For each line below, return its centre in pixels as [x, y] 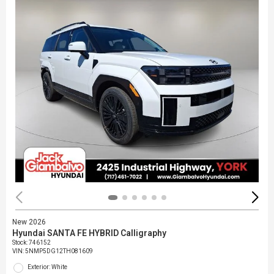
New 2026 [29, 222]
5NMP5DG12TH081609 [59, 251]
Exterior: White [47, 267]
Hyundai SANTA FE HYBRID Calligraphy [89, 233]
